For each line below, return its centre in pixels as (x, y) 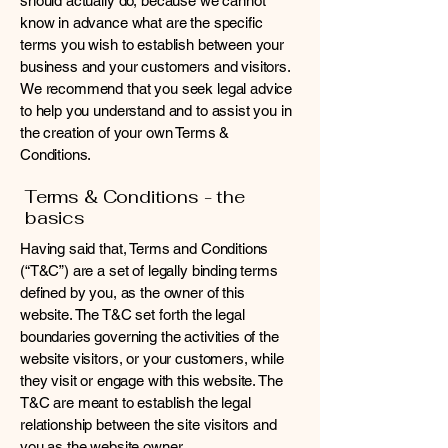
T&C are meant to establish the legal (135, 402)
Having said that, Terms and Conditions (144, 248)
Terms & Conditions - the (135, 196)
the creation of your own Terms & (125, 132)
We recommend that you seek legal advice (156, 88)
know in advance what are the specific (141, 22)
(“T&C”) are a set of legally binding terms (149, 270)
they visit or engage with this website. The (151, 380)
